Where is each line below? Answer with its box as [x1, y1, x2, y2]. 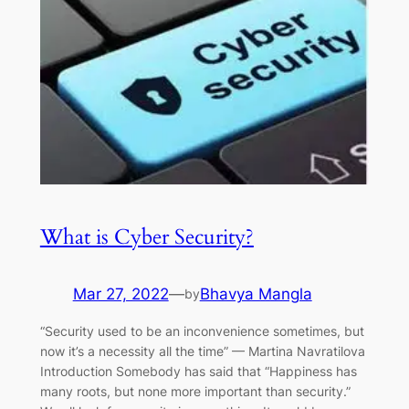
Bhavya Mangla [199, 285, 312, 304]
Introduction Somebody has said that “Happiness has [39, 363, 357, 380]
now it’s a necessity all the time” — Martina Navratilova [39, 343, 365, 360]
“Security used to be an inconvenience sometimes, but [39, 323, 364, 340]
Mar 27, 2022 [72, 285, 169, 304]
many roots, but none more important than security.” [39, 383, 351, 400]
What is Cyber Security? [39, 223, 254, 252]
